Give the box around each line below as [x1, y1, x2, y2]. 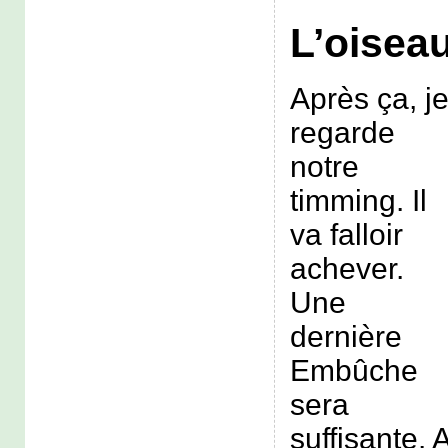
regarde [289, 116, 395, 150]
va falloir [289, 218, 403, 252]
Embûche [289, 354, 418, 388]
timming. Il [289, 184, 427, 218]
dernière [289, 320, 402, 354]
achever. [289, 252, 404, 286]
